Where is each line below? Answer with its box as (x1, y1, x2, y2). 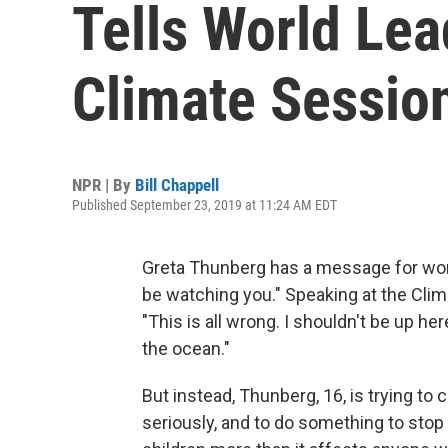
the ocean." (142, 338, 230, 359)
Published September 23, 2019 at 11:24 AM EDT (72, 197, 337, 213)
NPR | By (72, 175, 135, 195)
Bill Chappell (135, 175, 219, 195)
